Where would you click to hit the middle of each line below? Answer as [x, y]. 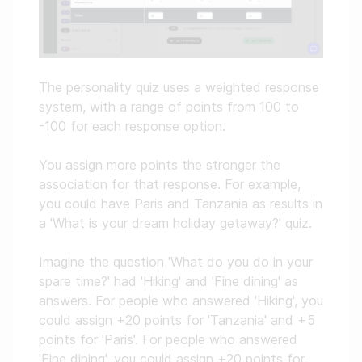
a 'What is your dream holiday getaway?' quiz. [175, 223]
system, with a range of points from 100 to [169, 107]
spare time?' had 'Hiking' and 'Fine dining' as [168, 282]
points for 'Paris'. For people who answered [168, 340]
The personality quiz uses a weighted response [179, 88]
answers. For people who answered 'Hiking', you [181, 301]
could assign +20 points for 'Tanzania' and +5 [177, 320]
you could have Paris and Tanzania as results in [181, 204]
